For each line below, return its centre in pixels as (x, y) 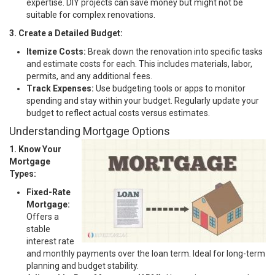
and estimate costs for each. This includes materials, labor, (139, 64)
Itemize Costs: (56, 51)
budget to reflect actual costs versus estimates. (118, 113)
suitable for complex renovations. (91, 14)
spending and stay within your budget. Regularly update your (143, 100)
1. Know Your (35, 149)
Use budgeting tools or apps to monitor (170, 88)
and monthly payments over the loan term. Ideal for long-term (146, 253)
